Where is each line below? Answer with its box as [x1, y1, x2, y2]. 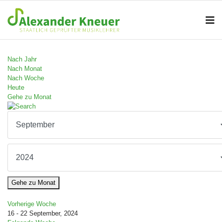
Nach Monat [7, 65, 42, 72]
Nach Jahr [7, 55, 37, 63]
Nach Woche [7, 74, 44, 82]
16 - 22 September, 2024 [7, 210, 78, 217]
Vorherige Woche [7, 200, 56, 208]
